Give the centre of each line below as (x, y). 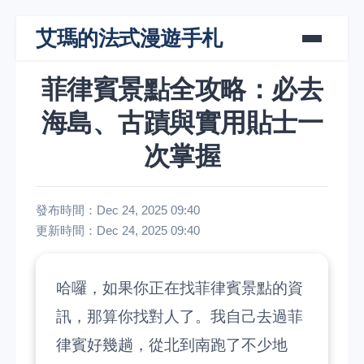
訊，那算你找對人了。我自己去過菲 (180, 316)
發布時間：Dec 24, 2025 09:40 (118, 210)
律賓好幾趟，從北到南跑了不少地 (172, 345)
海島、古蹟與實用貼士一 (182, 123)
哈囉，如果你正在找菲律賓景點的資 (180, 288)
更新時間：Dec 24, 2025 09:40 (118, 230)
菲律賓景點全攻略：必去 (182, 89)
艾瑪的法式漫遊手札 (129, 38)
